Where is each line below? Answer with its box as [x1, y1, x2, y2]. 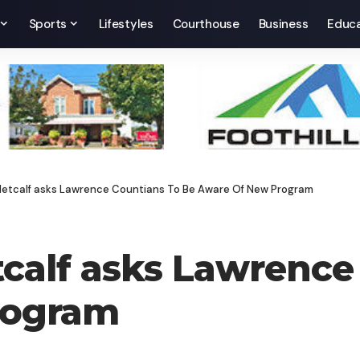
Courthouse [172, 16, 239, 32]
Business [258, 16, 309, 32]
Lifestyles [98, 16, 153, 32]
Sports [28, 16, 67, 32]
